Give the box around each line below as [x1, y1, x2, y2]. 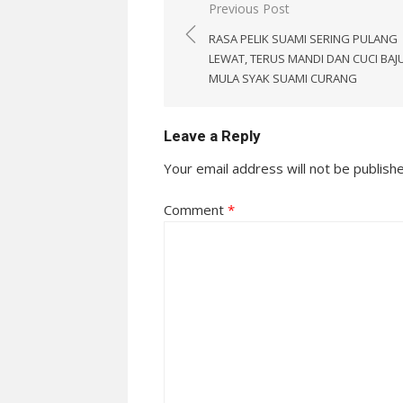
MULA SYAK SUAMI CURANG [209, 69, 357, 86]
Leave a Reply [164, 126, 260, 145]
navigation [181, 22, 277, 47]
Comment [164, 200, 228, 219]
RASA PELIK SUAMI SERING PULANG [209, 30, 398, 47]
